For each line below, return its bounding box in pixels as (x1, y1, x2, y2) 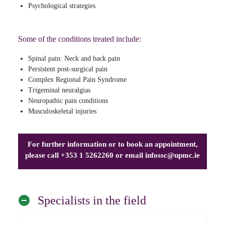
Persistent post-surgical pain (28, 65, 107, 73)
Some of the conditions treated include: (18, 34, 141, 43)
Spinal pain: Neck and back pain (28, 54, 120, 62)
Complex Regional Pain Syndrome (28, 75, 127, 83)
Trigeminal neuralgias (28, 86, 90, 94)
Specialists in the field (38, 193, 146, 207)
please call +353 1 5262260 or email (25, 151, 145, 159)
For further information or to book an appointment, (27, 140, 198, 148)
